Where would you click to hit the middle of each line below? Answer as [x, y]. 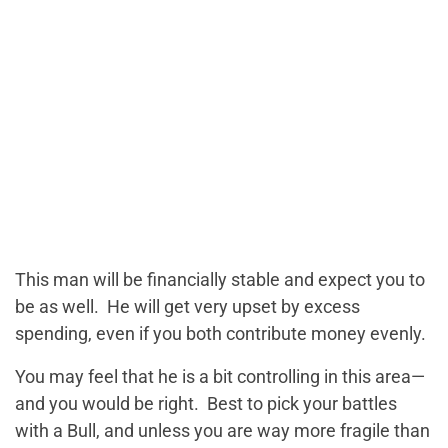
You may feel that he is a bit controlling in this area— [220, 376]
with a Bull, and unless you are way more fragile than [222, 430]
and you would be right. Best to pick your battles [206, 403]
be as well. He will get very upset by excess [187, 306]
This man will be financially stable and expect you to [220, 279]
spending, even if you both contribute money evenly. [220, 333]
